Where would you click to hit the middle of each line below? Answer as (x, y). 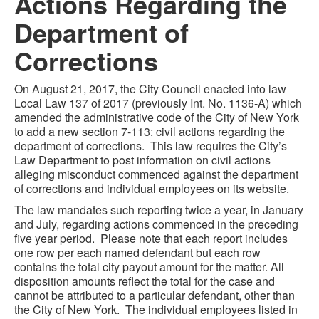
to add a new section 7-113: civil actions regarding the (150, 131)
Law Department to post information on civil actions (142, 160)
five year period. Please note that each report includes (151, 238)
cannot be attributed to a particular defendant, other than (155, 295)
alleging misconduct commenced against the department (156, 174)
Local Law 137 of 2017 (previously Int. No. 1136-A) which (158, 103)
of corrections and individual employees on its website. (152, 188)
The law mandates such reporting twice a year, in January (159, 210)
